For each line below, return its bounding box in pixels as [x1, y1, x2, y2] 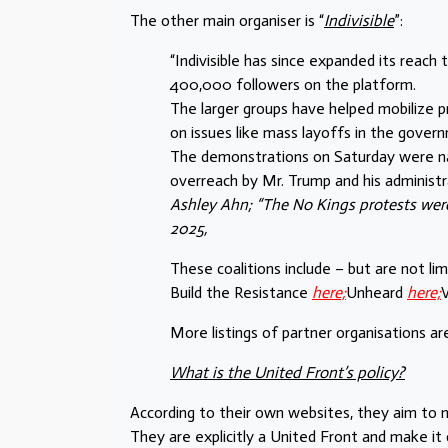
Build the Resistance [170, 283, 312, 303]
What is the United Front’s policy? [170, 363, 405, 383]
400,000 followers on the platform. [170, 75, 416, 95]
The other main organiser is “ [130, 11, 324, 31]
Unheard [346, 283, 407, 303]
